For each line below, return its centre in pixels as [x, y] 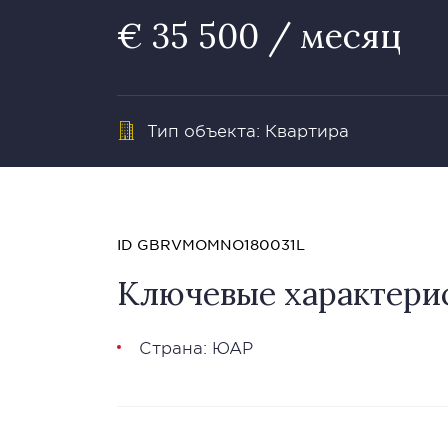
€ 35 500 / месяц [259, 35]
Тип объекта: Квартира [248, 130]
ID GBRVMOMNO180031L [211, 244]
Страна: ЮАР [196, 347]
